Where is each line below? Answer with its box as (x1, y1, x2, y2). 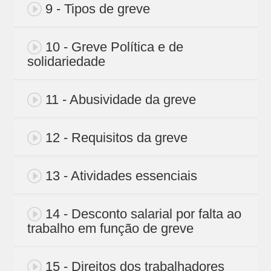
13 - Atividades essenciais (45, 168, 197, 184)
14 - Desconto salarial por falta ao (45, 206, 241, 222)
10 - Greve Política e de (45, 39, 183, 55)
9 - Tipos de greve (45, 1, 150, 17)
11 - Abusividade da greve (45, 92, 196, 108)
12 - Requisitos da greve (45, 130, 188, 146)
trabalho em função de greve (27, 221, 194, 237)
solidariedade (27, 54, 105, 70)
